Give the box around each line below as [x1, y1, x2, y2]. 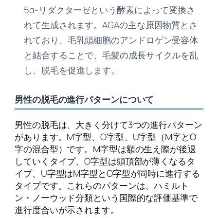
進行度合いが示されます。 [15, 203, 119, 216]
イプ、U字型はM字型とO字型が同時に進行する [15, 166, 200, 180]
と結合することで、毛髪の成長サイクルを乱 [24, 49, 199, 62]
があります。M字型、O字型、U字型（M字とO [15, 130, 196, 143]
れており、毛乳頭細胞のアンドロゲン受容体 [24, 34, 199, 47]
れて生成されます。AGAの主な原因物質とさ [24, 18, 198, 32]
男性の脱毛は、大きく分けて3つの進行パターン [15, 118, 202, 131]
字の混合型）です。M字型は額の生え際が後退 [15, 142, 196, 155]
